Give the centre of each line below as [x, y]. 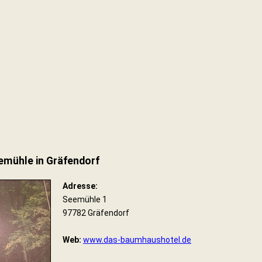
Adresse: [80, 186]
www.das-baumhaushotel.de [137, 240]
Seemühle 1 [85, 199]
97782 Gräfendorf [96, 213]
